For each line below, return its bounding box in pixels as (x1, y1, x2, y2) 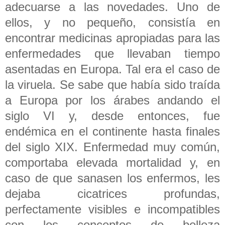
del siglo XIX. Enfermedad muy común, (5, 140, 220, 154)
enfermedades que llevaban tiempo (5, 46, 220, 60)
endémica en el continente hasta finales (5, 124, 220, 138)
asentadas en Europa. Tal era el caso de (5, 62, 220, 76)
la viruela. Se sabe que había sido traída (5, 77, 220, 91)
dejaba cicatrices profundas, (5, 186, 220, 200)
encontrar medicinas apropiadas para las (5, 31, 220, 45)
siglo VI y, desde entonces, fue (5, 108, 220, 123)
